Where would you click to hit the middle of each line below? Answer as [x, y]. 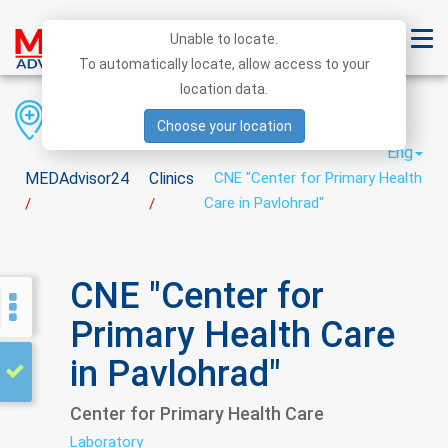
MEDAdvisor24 [77, 178]
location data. [224, 89]
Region [94, 118]
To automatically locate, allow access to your [224, 64]
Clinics [171, 178]
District [202, 118]
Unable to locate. [224, 39]
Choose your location [224, 126]
